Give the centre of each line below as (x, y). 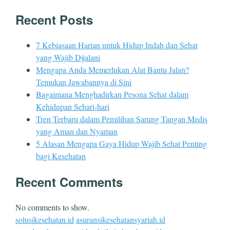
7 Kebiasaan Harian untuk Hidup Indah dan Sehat (117, 45)
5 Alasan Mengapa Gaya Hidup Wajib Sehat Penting (121, 144)
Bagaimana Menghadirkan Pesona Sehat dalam (112, 94)
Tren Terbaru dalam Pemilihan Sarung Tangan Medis (122, 119)
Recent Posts (54, 20)
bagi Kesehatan (61, 156)
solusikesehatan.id (45, 219)
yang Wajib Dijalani (68, 57)
